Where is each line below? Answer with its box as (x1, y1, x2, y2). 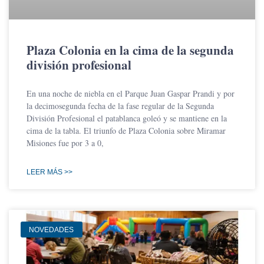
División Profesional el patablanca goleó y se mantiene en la (27, 113, 227, 124)
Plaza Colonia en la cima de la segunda (27, 41, 234, 60)
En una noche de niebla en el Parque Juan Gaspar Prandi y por (27, 88, 235, 100)
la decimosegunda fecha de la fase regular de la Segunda (27, 100, 214, 112)
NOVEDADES (29, 225, 74, 234)
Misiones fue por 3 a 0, (27, 137, 104, 149)
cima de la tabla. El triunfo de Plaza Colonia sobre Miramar (27, 125, 226, 137)
